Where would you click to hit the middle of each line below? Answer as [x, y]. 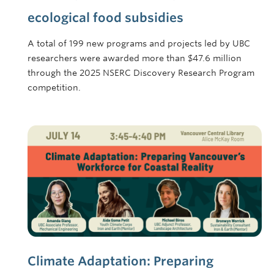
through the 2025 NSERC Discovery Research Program [141, 73]
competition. [54, 88]
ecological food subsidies [106, 18]
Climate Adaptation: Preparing [120, 261]
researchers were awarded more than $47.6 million [135, 58]
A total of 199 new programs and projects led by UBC [139, 44]
